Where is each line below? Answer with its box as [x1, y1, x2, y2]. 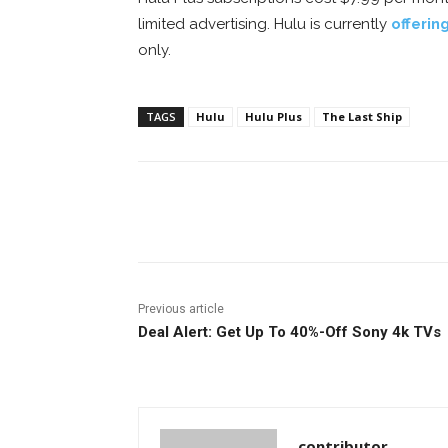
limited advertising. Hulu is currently [138, 14, 391, 33]
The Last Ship [322, 108, 402, 124]
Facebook [185, 203, 240, 219]
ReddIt [319, 203, 359, 219]
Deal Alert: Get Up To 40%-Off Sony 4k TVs [138, 322, 441, 341]
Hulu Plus [245, 108, 302, 124]
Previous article [138, 301, 224, 316]
